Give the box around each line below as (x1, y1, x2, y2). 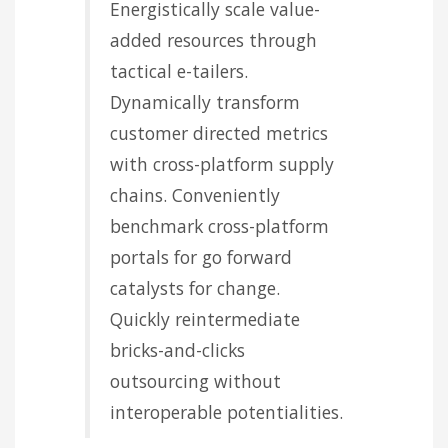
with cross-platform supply (110, 151, 334, 176)
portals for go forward (110, 244, 292, 269)
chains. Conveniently (110, 182, 280, 207)
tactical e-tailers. (110, 58, 248, 83)
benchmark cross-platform (110, 213, 329, 238)
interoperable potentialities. (110, 399, 343, 424)
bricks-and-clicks (110, 337, 245, 362)
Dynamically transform (110, 89, 300, 114)
